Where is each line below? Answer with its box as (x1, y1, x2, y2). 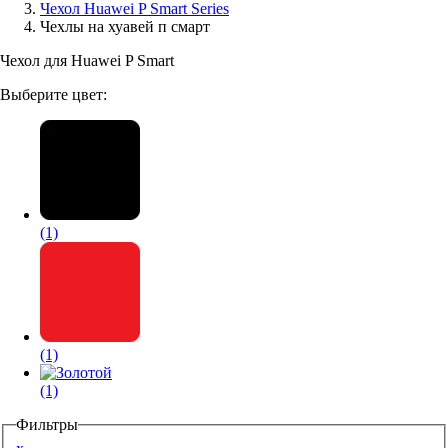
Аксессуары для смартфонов (15, 25, 214, 41)
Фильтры (16, 416, 78, 433)
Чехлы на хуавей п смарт (40, 18, 210, 35)
